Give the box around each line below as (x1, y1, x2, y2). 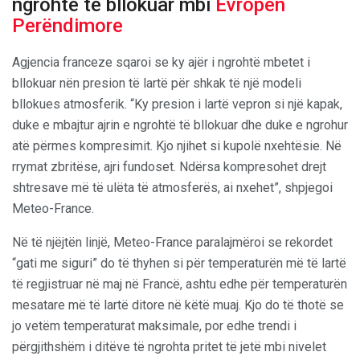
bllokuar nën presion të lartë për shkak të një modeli (12, 75, 301, 91)
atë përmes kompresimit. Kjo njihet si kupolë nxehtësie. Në (12, 137, 342, 153)
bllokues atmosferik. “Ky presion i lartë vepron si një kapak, (12, 96, 342, 112)
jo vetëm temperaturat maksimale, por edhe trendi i (12, 317, 297, 333)
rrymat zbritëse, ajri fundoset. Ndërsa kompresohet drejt (12, 158, 326, 174)
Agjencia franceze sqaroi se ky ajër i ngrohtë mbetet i (12, 54, 310, 70)
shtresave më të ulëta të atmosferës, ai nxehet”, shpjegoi (12, 179, 333, 195)
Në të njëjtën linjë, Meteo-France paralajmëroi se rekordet (12, 234, 333, 250)
